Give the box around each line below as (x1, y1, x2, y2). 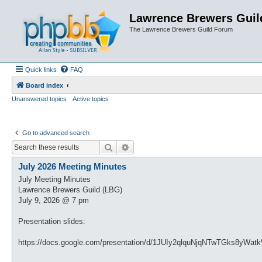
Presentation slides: (18, 217, 85, 226)
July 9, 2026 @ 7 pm (18, 196, 89, 205)
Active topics (73, 95, 109, 102)
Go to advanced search (22, 129, 89, 136)
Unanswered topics (12, 95, 67, 102)
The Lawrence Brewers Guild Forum (129, 26, 233, 33)
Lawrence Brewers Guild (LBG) (18, 185, 122, 194)
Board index (26, 82, 63, 89)
